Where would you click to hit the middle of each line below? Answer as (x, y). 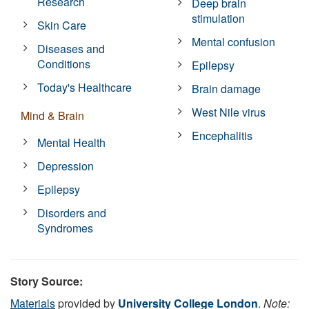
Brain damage (227, 88)
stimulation (219, 18)
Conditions (64, 63)
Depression (66, 166)
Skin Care (62, 25)
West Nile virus (229, 112)
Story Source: (47, 281)
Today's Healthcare (85, 87)
